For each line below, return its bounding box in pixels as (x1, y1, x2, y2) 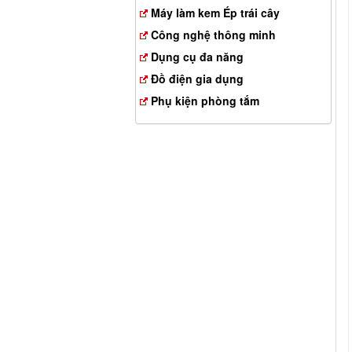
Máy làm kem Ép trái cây (151, 5, 280, 20)
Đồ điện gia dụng (151, 71, 244, 86)
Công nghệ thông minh (151, 27, 276, 42)
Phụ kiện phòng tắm (151, 93, 259, 108)
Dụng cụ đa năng (151, 49, 244, 64)
